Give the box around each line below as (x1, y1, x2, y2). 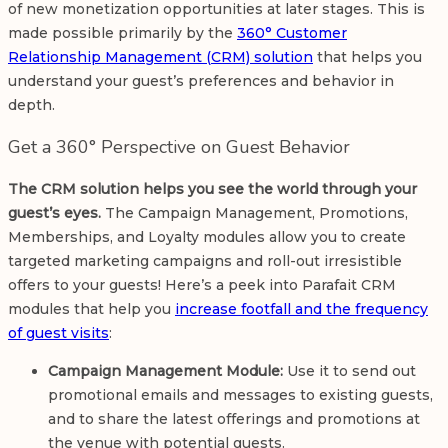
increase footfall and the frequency (175, 300, 428, 319)
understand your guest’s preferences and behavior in (8, 72, 394, 91)
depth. (8, 96, 59, 115)
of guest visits (8, 324, 109, 343)
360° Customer (237, 24, 347, 43)
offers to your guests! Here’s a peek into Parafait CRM (8, 276, 396, 295)
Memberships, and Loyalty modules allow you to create (8, 228, 406, 247)
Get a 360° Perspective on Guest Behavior (8, 135, 355, 160)
